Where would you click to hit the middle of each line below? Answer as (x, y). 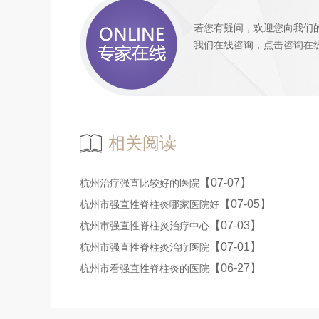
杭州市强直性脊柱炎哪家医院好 (150, 204)
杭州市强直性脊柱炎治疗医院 (145, 247)
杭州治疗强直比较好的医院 (140, 183)
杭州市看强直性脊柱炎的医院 (145, 268)
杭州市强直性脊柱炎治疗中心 (145, 226)
